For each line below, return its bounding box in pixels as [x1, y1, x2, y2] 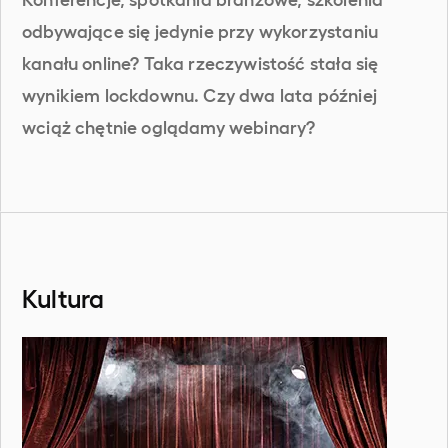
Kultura [22, 281, 105, 312]
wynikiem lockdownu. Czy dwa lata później [22, 82, 377, 105]
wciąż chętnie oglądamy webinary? [22, 114, 316, 137]
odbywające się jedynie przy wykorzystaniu [22, 18, 379, 41]
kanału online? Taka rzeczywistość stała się [22, 50, 379, 73]
